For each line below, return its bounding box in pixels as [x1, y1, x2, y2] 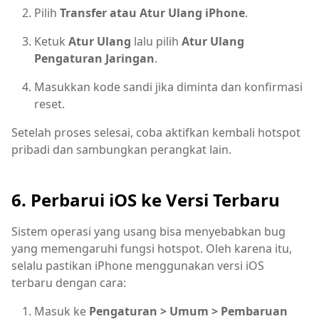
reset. [34, 96, 65, 113]
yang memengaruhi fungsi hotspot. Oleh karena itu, [11, 241, 292, 257]
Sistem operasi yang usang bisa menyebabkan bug [11, 224, 286, 240]
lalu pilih [131, 33, 182, 50]
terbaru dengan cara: [11, 275, 126, 291]
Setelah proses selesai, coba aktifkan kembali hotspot [11, 125, 300, 141]
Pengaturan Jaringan [34, 51, 155, 67]
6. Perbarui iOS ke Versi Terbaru [11, 188, 280, 212]
